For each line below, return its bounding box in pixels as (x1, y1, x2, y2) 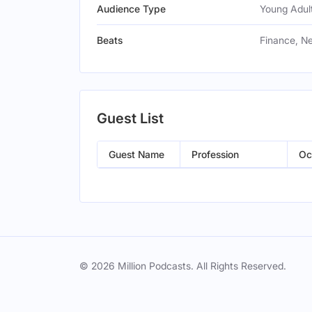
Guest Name (109, 148, 164, 160)
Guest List (97, 110, 164, 127)
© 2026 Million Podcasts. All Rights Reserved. (79, 260, 286, 272)
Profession (192, 148, 239, 160)
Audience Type (97, 3, 166, 15)
